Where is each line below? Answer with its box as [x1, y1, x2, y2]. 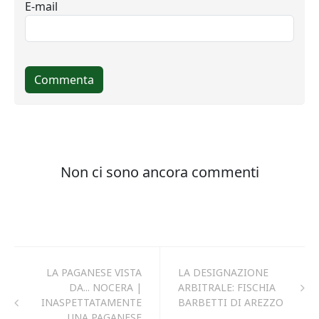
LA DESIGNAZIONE [178, 265, 268, 279]
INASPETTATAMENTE [41, 295, 142, 309]
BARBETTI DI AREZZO [178, 295, 283, 309]
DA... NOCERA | [69, 280, 142, 294]
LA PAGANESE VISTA [46, 265, 142, 279]
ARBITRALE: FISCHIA [178, 280, 276, 294]
